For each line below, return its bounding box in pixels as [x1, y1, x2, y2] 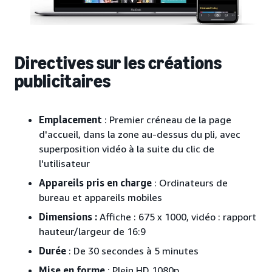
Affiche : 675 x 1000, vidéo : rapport [97, 211, 256, 223]
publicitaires [15, 70, 111, 93]
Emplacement [39, 114, 104, 126]
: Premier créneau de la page [104, 114, 231, 126]
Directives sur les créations [15, 52, 222, 75]
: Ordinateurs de [152, 177, 228, 189]
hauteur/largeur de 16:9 [39, 225, 146, 238]
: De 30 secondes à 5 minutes [69, 245, 199, 257]
